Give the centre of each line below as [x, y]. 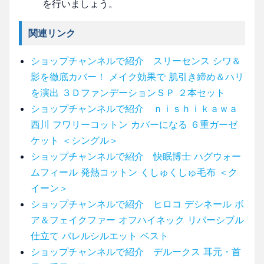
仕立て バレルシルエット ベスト [100, 235]
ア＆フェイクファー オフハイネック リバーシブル [137, 220]
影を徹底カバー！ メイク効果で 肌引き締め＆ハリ [137, 76]
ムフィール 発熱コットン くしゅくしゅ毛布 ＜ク [134, 172]
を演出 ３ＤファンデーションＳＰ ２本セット [128, 92]
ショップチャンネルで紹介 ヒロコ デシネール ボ [137, 204]
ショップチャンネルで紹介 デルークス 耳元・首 [136, 251]
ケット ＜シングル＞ [75, 140]
